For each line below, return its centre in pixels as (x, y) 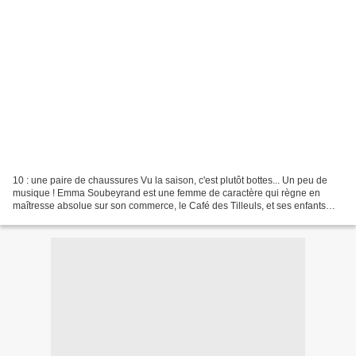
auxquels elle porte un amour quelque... (99, 218)
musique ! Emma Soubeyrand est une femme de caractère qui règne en (166, 193)
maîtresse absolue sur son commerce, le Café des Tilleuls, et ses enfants (169, 205)
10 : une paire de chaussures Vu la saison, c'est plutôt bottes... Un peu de (170, 180)
